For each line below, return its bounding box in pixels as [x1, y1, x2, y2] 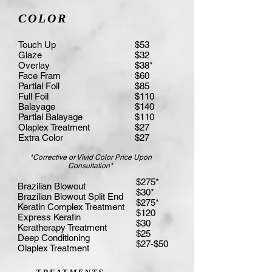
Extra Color [18, 132, 63, 143]
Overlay [18, 60, 50, 70]
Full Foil [18, 91, 49, 101]
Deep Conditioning [18, 233, 90, 243]
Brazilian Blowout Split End [18, 191, 123, 202]
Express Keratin [18, 212, 81, 222]
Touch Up [18, 39, 56, 50]
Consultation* [68, 161, 113, 170]
